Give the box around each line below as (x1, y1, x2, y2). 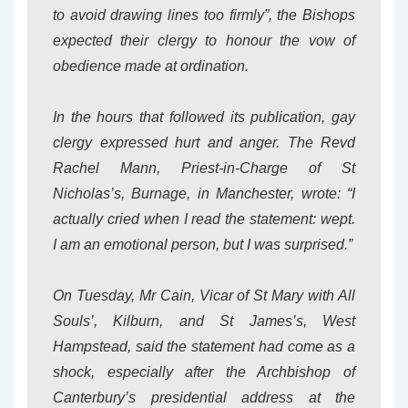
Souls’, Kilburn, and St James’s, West (53, 313, 355, 329)
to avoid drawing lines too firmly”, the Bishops (53, 7, 355, 23)
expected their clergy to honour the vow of (53, 33, 355, 48)
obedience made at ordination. (53, 58, 249, 74)
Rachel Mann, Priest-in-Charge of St (53, 160, 355, 176)
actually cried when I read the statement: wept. (53, 211, 355, 227)
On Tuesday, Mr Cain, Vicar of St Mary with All (53, 288, 355, 303)
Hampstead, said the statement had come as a (53, 339, 355, 354)
